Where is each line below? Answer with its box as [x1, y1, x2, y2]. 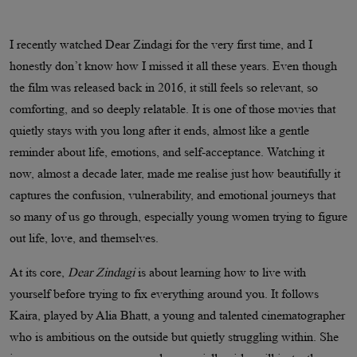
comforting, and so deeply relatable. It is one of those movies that [10, 101, 335, 116]
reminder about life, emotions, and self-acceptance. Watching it [10, 144, 324, 159]
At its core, [10, 265, 68, 279]
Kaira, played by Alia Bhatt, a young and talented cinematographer [10, 308, 345, 322]
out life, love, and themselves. [10, 230, 159, 245]
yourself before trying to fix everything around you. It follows [10, 286, 319, 300]
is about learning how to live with [135, 265, 306, 279]
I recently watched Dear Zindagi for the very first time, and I [10, 37, 312, 51]
